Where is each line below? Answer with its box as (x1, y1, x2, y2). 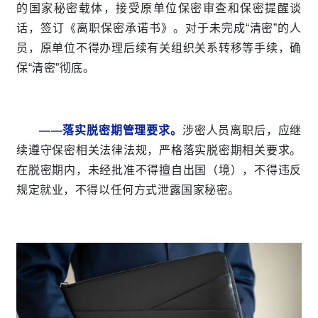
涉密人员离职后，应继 (182, 124, 302, 136)
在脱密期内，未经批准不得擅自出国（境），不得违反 (16, 163, 302, 176)
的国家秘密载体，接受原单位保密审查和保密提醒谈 (16, 1, 302, 14)
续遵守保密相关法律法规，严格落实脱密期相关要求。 (16, 143, 302, 156)
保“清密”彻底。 (16, 61, 95, 74)
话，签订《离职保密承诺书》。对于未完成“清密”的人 (16, 21, 302, 34)
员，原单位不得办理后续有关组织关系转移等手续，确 (16, 41, 302, 54)
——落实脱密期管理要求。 (39, 124, 182, 136)
